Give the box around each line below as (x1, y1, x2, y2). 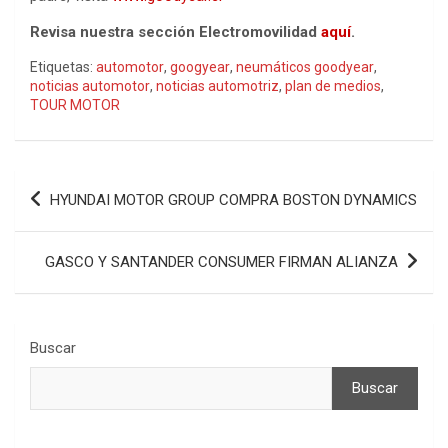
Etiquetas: (30, 58, 93, 75)
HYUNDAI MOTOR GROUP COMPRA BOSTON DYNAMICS (50, 190, 417, 209)
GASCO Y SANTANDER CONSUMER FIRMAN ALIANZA (45, 252, 398, 271)
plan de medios (285, 77, 381, 94)
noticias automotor (30, 77, 150, 94)
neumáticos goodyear (236, 58, 374, 75)
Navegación (14, 169, 147, 199)
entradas (14, 233, 116, 263)
